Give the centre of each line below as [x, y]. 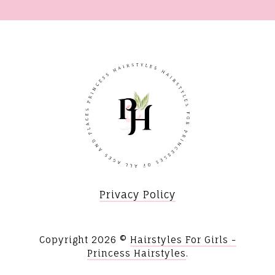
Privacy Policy [137, 195]
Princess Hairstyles [136, 254]
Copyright [65, 240]
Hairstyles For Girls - [183, 240]
